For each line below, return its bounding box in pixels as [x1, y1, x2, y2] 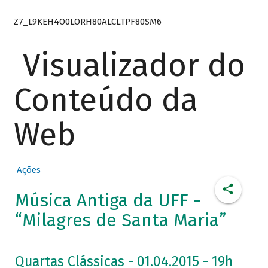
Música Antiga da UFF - [14, 190, 201, 212]
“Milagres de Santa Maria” [14, 209, 226, 232]
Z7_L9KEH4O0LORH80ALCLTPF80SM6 [13, 16, 162, 27]
